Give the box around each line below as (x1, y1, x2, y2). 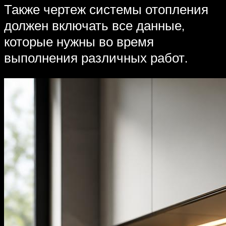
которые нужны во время (4, 33, 154, 49)
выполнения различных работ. (4, 49, 188, 66)
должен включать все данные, (4, 17, 185, 33)
